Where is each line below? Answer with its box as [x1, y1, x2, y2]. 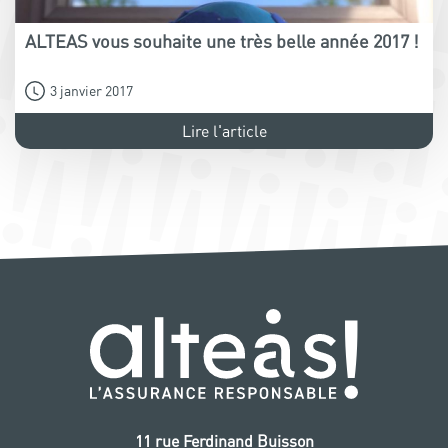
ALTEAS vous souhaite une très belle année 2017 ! [25, 30, 419, 54]
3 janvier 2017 [50, 82, 133, 101]
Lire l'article [181, 121, 267, 142]
